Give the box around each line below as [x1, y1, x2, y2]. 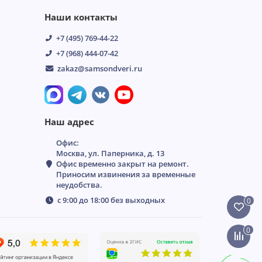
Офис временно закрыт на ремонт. [56, 158, 189, 170]
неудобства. [56, 180, 102, 191]
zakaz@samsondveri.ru [57, 63, 142, 74]
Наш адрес [44, 116, 94, 129]
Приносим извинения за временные [56, 169, 195, 180]
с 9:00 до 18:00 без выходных [57, 195, 165, 206]
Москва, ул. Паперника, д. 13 [56, 148, 164, 159]
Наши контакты [44, 11, 118, 24]
